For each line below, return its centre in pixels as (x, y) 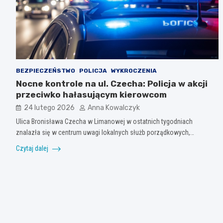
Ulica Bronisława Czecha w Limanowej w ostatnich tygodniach (104, 121)
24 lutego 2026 (49, 108)
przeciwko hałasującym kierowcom (91, 94)
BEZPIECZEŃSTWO (46, 70)
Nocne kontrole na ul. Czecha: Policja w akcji (112, 83)
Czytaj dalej (33, 148)
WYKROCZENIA (134, 70)
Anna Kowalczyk (114, 108)
